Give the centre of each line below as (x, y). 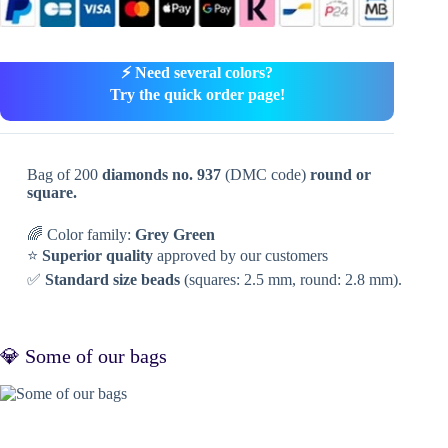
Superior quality (97, 255)
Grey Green (174, 234)
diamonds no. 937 (161, 174)
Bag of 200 (64, 174)
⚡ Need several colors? (197, 72)
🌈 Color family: (80, 234)
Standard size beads (112, 279)
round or (340, 174)
